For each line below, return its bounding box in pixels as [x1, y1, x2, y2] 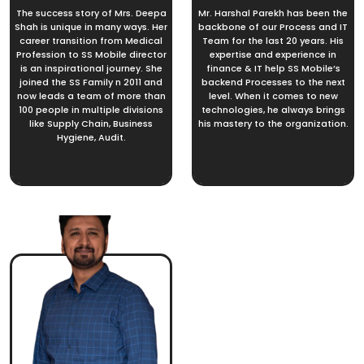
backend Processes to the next [201, 75, 345, 89]
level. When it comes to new [208, 89, 338, 102]
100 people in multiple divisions [19, 102, 163, 116]
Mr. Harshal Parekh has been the [198, 6, 348, 19]
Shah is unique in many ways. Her [15, 19, 167, 33]
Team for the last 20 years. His [202, 33, 344, 47]
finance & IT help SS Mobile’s [206, 61, 340, 75]
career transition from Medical [19, 33, 162, 47]
